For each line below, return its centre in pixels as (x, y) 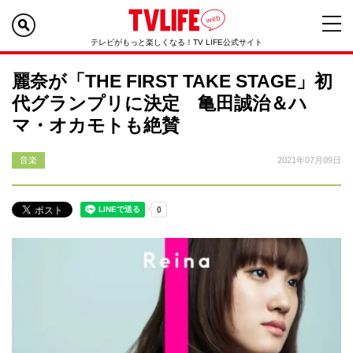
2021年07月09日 (309, 160)
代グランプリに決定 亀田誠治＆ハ (160, 103)
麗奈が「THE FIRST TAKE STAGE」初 (172, 81)
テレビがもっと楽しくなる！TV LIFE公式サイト (176, 42)
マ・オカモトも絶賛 (96, 125)
